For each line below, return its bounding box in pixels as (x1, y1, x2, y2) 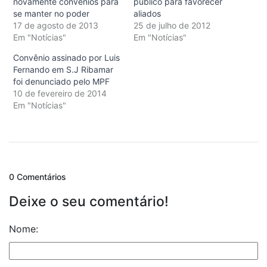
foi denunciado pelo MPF (13, 76, 110, 87)
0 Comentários (9, 172, 66, 182)
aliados (133, 8, 161, 19)
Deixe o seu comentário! (9, 193, 169, 210)
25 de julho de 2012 (133, 20, 210, 31)
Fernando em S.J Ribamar (13, 64, 113, 75)
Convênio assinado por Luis (13, 52, 120, 63)
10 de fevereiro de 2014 (13, 88, 107, 99)
